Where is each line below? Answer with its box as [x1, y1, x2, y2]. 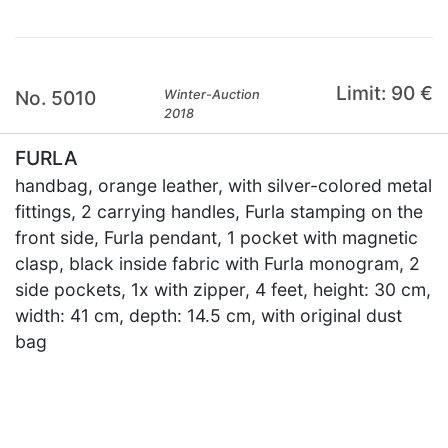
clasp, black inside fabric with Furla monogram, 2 [15, 253, 420, 274]
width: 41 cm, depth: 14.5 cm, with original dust [15, 305, 402, 326]
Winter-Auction [164, 87, 261, 102]
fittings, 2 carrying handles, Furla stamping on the [15, 201, 423, 222]
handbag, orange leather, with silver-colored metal [15, 175, 432, 196]
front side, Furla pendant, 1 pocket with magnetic [15, 227, 418, 248]
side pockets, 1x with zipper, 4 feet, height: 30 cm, [15, 279, 431, 300]
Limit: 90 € [335, 81, 433, 105]
